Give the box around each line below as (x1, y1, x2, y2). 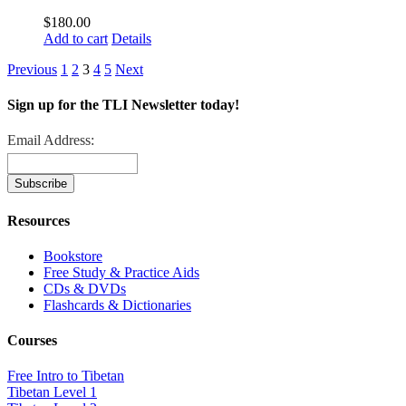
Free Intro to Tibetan (7, 368, 124, 384)
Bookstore (43, 247, 102, 264)
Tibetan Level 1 (7, 384, 97, 401)
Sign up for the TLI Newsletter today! (7, 97, 239, 113)
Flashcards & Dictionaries (43, 296, 191, 313)
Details (111, 30, 151, 46)
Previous (7, 61, 57, 77)
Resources (7, 212, 70, 228)
